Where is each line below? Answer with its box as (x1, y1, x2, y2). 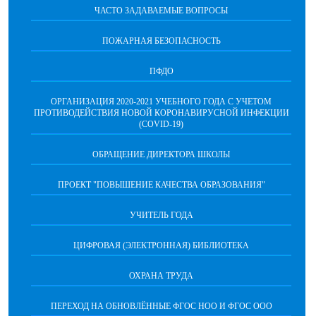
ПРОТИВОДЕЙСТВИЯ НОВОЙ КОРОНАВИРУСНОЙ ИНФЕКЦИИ (33, 108, 289, 118)
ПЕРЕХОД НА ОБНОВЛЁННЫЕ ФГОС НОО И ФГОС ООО (50, 301, 272, 311)
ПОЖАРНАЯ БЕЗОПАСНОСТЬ (102, 36, 221, 46)
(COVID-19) (139, 119, 183, 129)
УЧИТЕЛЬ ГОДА (129, 210, 193, 220)
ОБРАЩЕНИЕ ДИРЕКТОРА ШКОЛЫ (92, 150, 230, 159)
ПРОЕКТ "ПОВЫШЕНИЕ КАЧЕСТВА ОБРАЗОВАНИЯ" (57, 180, 265, 190)
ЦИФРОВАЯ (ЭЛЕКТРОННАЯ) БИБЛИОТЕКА (73, 241, 249, 250)
